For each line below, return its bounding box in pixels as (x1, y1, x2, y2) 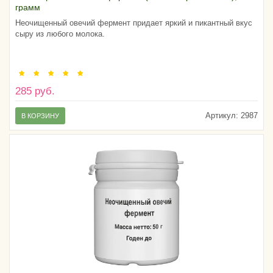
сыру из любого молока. (15, 29, 105, 38)
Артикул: (205, 110, 238, 120)
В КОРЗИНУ (21, 112, 59, 119)
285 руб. (15, 85, 55, 97)
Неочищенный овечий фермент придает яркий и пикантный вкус (15, 18, 252, 27)
